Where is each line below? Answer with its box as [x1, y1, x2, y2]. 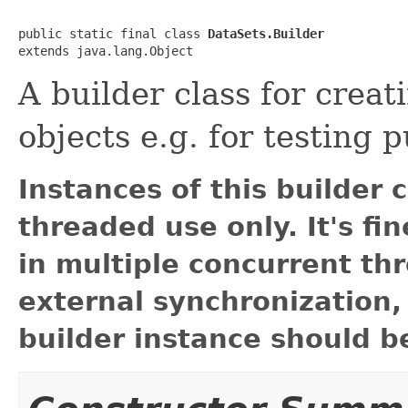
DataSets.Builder [208, 25, 324, 41]
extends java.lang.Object [18, 43, 193, 58]
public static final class [18, 25, 208, 41]
